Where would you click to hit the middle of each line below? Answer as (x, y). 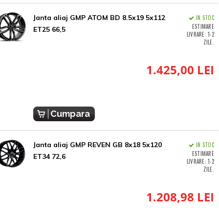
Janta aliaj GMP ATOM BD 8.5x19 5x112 (99, 18)
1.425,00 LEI (180, 70)
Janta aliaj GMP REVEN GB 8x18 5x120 (97, 145)
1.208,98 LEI (180, 197)
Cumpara (70, 114)
